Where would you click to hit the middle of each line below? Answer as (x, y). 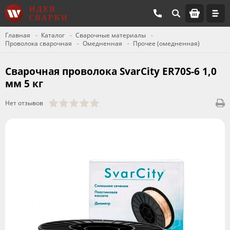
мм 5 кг (24, 84)
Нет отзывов (24, 103)
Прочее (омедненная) (166, 43)
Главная (18, 35)
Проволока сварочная (39, 43)
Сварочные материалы (111, 35)
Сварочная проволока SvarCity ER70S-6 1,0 (111, 71)
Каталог (53, 35)
